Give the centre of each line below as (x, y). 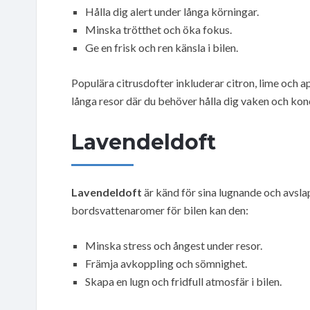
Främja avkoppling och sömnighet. (166, 263)
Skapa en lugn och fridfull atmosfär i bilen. (183, 281)
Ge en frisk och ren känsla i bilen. (162, 47)
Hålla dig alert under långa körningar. (172, 11)
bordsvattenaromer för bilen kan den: (160, 210)
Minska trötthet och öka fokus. (158, 29)
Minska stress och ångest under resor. (174, 245)
